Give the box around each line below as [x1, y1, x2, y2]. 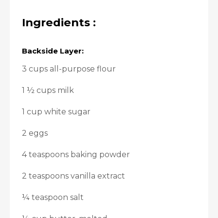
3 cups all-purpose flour [22, 64, 116, 73]
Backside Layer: [22, 46, 84, 55]
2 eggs [22, 128, 48, 138]
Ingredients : [22, 16, 96, 29]
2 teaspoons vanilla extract [22, 171, 125, 181]
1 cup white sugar [22, 107, 91, 116]
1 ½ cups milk [22, 86, 74, 95]
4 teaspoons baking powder [22, 150, 130, 159]
